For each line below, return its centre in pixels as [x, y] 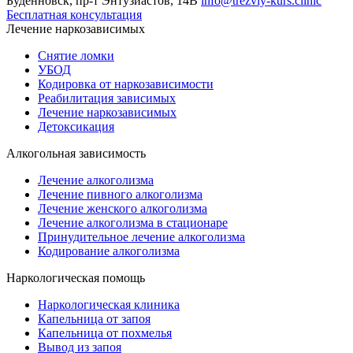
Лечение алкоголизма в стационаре [133, 222]
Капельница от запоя [94, 318]
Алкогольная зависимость [76, 153]
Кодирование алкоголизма [109, 251]
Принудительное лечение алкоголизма [141, 236]
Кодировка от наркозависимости [126, 84]
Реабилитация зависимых [107, 98]
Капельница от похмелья [105, 333]
